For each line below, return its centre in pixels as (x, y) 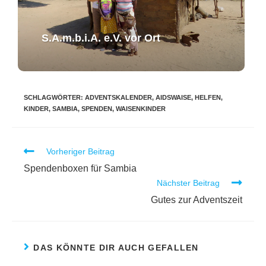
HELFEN (208, 98)
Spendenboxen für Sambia (80, 169)
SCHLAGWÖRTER (52, 98)
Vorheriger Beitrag (80, 152)
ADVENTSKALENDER (118, 98)
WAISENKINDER (141, 109)
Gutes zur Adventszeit (197, 200)
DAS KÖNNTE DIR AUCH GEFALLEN (116, 248)
